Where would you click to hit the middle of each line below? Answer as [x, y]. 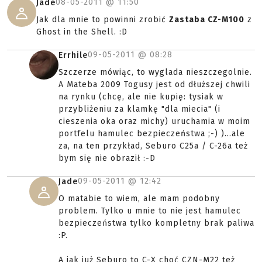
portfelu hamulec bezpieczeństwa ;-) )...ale [152, 134]
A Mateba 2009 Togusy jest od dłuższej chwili [154, 85]
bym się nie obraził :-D [107, 158]
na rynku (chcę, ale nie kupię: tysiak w [141, 97]
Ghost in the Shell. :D [82, 32]
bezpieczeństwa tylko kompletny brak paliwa [156, 223]
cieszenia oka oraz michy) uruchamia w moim [154, 122]
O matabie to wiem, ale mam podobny [139, 199]
